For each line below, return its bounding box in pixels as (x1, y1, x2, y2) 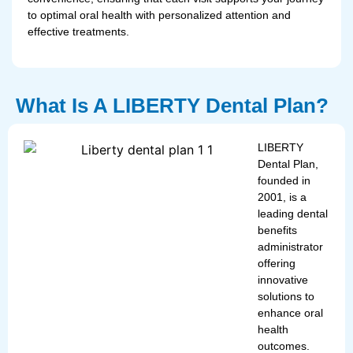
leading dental (257, 206, 328, 220)
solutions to (257, 289, 314, 303)
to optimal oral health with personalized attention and (28, 9, 291, 22)
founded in (257, 173, 310, 187)
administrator (257, 240, 323, 253)
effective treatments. (28, 25, 129, 39)
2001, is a (257, 190, 307, 203)
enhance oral (257, 306, 323, 319)
